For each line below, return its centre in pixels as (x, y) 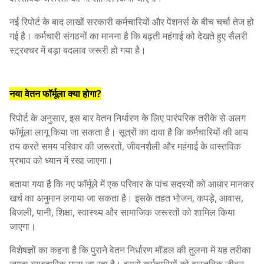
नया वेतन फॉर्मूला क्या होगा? (55, 94)
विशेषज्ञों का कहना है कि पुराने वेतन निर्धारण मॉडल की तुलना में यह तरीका (130, 250)
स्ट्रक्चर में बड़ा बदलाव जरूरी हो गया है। (78, 50)
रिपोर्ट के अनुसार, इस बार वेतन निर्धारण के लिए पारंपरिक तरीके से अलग (128, 118)
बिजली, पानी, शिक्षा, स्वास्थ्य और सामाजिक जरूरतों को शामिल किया (122, 212)
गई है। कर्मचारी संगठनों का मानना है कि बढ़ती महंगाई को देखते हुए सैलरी (128, 36)
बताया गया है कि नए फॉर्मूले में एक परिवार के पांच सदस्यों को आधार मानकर (132, 184)
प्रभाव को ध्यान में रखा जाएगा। (61, 161)
